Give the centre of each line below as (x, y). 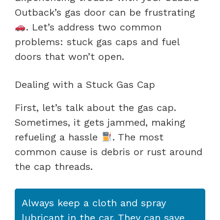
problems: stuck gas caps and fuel (97, 41)
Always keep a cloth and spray (94, 203)
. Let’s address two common (94, 27)
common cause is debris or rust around (109, 151)
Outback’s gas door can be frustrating (105, 12)
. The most (138, 137)
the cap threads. (54, 166)
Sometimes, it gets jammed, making (100, 122)
